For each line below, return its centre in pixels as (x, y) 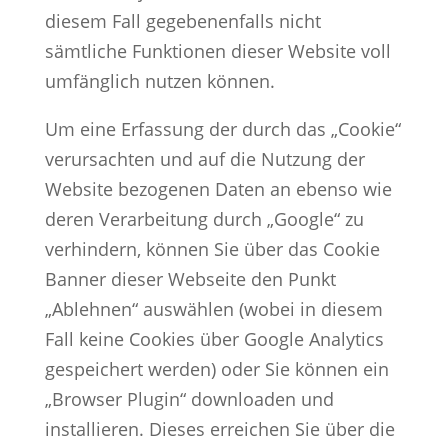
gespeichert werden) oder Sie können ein (216, 368)
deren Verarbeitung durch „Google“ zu (204, 218)
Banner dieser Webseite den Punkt (190, 278)
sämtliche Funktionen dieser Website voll (217, 50)
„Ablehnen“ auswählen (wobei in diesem (213, 308)
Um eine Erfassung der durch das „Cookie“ (222, 128)
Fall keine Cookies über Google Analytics (214, 338)
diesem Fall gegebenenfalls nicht (182, 20)
